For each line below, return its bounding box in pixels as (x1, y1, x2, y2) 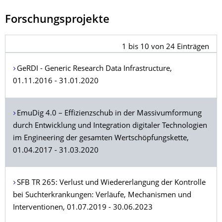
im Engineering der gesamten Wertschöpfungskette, (13, 135, 189, 142)
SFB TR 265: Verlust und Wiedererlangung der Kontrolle (16, 179, 206, 187)
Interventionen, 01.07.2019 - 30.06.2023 (13, 204, 153, 212)
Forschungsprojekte (5, 15, 110, 25)
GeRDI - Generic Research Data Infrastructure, (16, 65, 172, 73)
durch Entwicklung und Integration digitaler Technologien (13, 122, 207, 130)
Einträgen (175, 44, 209, 51)
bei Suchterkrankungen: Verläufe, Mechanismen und (13, 192, 191, 199)
